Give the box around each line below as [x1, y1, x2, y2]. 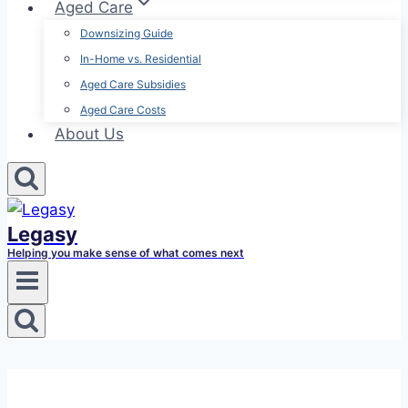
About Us [55, 125, 125, 143]
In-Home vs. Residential [80, 52, 201, 66]
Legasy [7, 222, 77, 246]
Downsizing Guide [80, 26, 173, 40]
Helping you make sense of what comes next [7, 246, 244, 260]
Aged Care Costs [80, 103, 166, 117]
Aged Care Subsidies [80, 77, 186, 91]
